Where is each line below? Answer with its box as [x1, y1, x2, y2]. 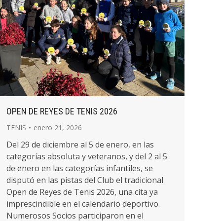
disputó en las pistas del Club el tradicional [6, 175, 163, 185]
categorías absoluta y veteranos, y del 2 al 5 [6, 151, 167, 162]
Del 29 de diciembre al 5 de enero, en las [6, 139, 154, 150]
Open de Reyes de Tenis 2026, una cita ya [6, 186, 158, 197]
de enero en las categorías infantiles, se [6, 163, 153, 174]
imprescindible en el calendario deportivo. [6, 198, 160, 209]
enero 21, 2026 [34, 123, 82, 132]
